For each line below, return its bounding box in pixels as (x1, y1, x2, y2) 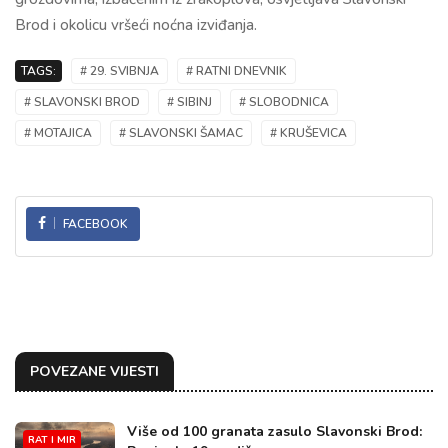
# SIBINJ (167, 93, 212, 110)
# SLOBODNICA (239, 93, 329, 110)
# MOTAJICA (24, 124, 92, 141)
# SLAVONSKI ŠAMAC (119, 124, 243, 141)
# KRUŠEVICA (270, 124, 347, 141)
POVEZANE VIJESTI (30, 361, 159, 381)
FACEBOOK (63, 215, 128, 232)
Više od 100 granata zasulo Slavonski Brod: (127, 421, 422, 441)
